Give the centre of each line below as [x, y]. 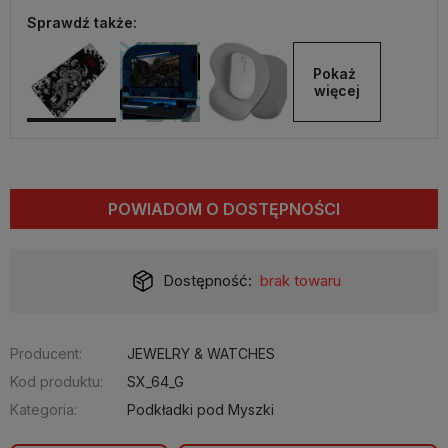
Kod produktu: [56, 381]
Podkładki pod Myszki [200, 409]
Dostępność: [208, 280]
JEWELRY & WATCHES [201, 353]
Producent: [46, 353]
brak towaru [300, 280]
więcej [336, 90]
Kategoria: [43, 409]
